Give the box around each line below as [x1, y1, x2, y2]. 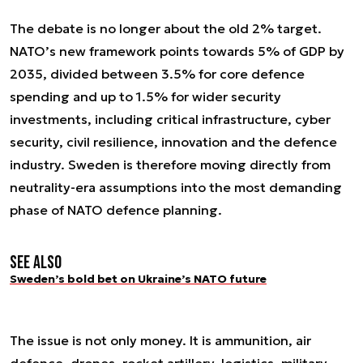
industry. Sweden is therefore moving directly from [10, 156, 331, 173]
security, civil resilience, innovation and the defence [10, 134, 337, 150]
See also [10, 252, 62, 274]
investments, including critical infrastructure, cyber [10, 111, 331, 127]
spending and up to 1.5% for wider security [10, 88, 281, 105]
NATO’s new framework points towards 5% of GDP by [10, 43, 344, 59]
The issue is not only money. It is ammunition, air [10, 331, 311, 348]
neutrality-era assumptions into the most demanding [10, 179, 342, 195]
